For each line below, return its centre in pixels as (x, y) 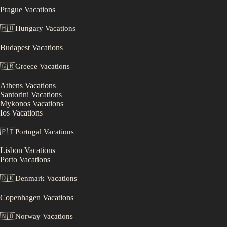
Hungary (29, 28)
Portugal (28, 131)
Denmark (30, 179)
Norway (28, 217)
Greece (26, 66)
